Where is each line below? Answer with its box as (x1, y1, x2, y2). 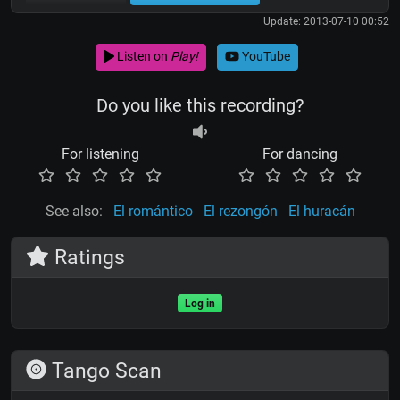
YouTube (238, 49, 290, 64)
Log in (185, 296, 215, 310)
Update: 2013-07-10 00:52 (263, 14, 389, 28)
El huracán (287, 202, 355, 220)
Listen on (113, 49, 171, 64)
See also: (45, 202, 103, 220)
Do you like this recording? (96, 94, 304, 116)
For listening (61, 145, 139, 162)
